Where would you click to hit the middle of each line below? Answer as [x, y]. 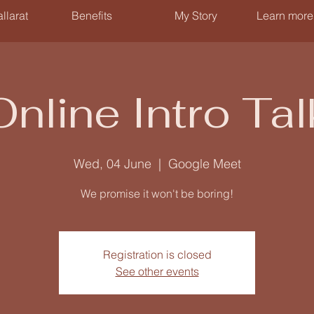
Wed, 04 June [112, 164]
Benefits [92, 15]
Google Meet [204, 164]
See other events [157, 271]
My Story [196, 15]
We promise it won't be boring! [157, 193]
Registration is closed [157, 254]
